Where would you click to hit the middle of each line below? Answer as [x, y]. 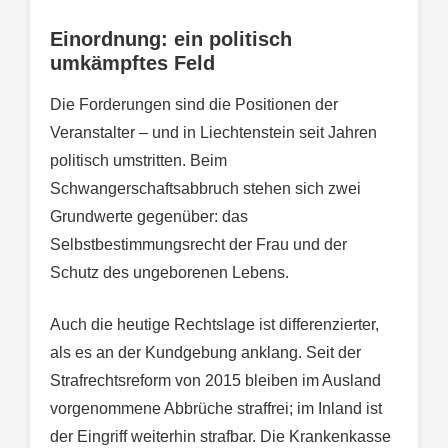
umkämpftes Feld [132, 62]
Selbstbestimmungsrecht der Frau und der [198, 244]
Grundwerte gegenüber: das [149, 216]
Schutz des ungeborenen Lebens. [169, 272]
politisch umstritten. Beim [138, 160]
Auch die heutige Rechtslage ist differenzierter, [214, 324]
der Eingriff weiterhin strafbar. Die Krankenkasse [220, 436]
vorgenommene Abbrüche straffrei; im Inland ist [216, 408]
